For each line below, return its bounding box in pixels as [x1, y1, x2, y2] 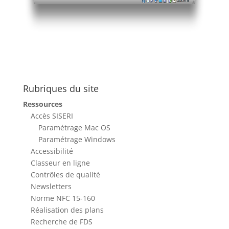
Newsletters [30, 181, 72, 191]
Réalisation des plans [30, 205, 104, 215]
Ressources [22, 99, 62, 109]
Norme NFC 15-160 [30, 193, 95, 203]
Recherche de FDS [30, 217, 93, 226]
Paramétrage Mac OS [38, 123, 110, 132]
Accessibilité [30, 146, 73, 156]
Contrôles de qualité [30, 170, 100, 179]
